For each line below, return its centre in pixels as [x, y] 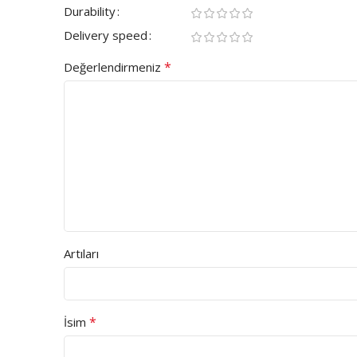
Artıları [81, 254]
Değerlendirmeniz [114, 67]
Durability [90, 12]
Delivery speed [106, 35]
